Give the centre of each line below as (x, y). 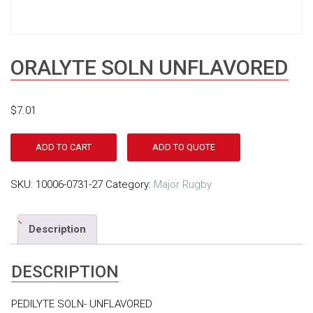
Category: (130, 184)
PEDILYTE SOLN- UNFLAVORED (82, 304)
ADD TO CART (64, 147)
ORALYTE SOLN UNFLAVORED (150, 67)
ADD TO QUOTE (184, 147)
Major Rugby (183, 184)
